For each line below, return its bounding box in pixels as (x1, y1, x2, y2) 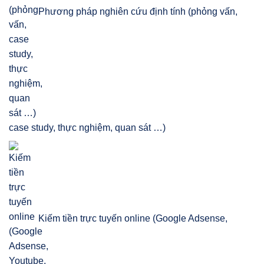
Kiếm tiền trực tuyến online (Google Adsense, (38, 213, 227, 224)
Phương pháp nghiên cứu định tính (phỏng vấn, (38, 6, 237, 17)
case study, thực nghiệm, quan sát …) (9, 123, 166, 133)
